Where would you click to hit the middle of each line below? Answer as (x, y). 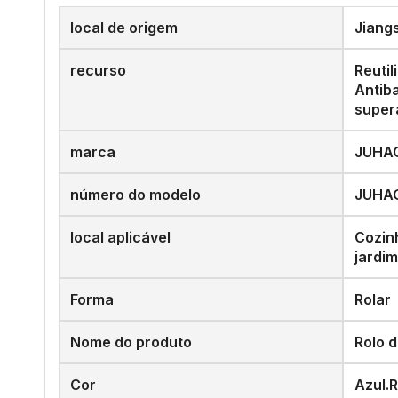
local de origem (124, 28)
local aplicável (120, 237)
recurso (98, 70)
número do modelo (135, 195)
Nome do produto (131, 342)
